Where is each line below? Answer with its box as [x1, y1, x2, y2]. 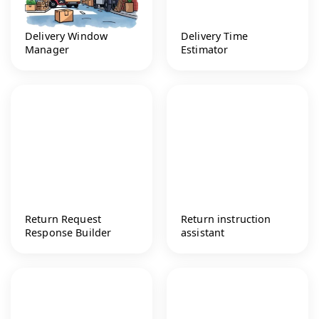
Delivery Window [25, 28, 108, 43]
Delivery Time [181, 28, 248, 43]
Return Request [25, 211, 102, 226]
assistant [181, 225, 225, 239]
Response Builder [25, 225, 112, 239]
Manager [25, 42, 70, 56]
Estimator [181, 42, 229, 56]
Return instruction [181, 211, 271, 226]
